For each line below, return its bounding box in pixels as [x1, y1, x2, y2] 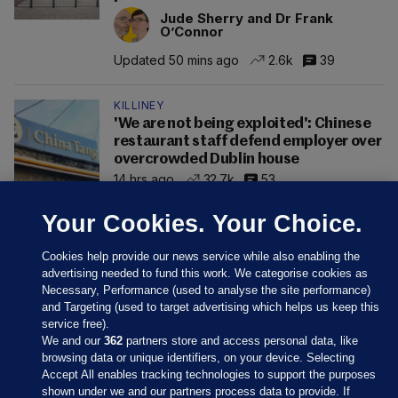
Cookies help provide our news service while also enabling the [42, 250, 361, 263]
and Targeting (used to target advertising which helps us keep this [42, 300, 380, 314]
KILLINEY [114, 99, 163, 113]
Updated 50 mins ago [114, 52, 240, 68]
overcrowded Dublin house [114, 152, 299, 168]
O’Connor [160, 23, 224, 41]
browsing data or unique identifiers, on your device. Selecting [42, 351, 355, 364]
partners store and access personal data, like [123, 334, 359, 347]
